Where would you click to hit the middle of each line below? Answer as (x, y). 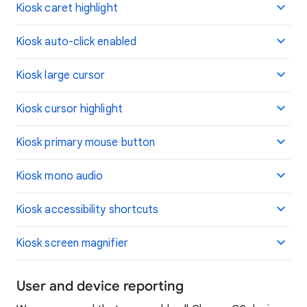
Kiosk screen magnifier (72, 243)
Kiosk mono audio (60, 176)
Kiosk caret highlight (67, 8)
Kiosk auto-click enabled (76, 42)
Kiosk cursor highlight (69, 109)
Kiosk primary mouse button (86, 143)
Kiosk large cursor (61, 75)
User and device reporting (100, 286)
